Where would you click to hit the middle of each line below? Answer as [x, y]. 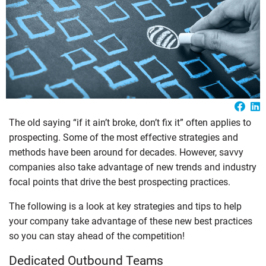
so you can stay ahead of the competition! [97, 236]
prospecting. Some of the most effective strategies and [123, 137]
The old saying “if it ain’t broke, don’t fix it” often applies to [130, 122]
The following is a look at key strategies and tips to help [125, 206]
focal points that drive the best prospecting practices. [120, 182]
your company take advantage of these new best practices [131, 221]
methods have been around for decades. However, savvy [126, 152]
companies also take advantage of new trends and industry [133, 167]
